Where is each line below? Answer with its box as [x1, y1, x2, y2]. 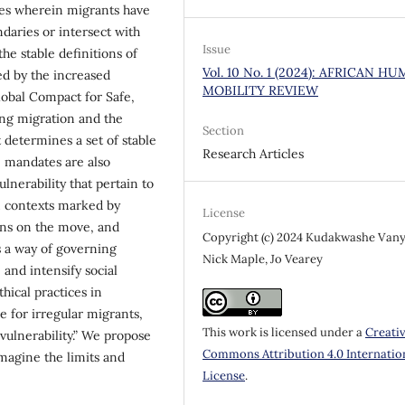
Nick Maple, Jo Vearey [202, 250, 324, 267]
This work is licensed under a [202, 324, 366, 340]
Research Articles [202, 145, 305, 162]
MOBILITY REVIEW [202, 81, 319, 99]
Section [202, 122, 245, 138]
